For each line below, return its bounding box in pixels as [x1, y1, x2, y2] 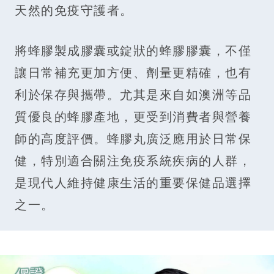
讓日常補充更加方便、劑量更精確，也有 [15, 64, 251, 81]
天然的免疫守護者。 [15, 2, 133, 19]
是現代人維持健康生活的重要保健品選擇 [15, 174, 251, 191]
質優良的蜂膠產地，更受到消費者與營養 [15, 108, 251, 125]
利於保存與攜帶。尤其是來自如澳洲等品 [15, 86, 251, 103]
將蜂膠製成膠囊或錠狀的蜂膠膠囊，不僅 [15, 42, 251, 59]
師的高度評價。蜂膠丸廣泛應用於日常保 [15, 130, 251, 147]
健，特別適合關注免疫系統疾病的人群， [15, 152, 251, 169]
